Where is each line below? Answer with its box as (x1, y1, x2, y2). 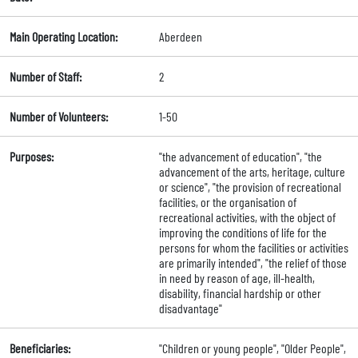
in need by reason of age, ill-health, (158, 270, 315, 286)
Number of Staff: (10, 69, 82, 85)
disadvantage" (158, 300, 222, 316)
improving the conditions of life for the (158, 225, 327, 241)
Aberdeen (158, 29, 202, 45)
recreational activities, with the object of (158, 209, 336, 225)
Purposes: (10, 149, 54, 165)
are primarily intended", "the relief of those (158, 255, 347, 271)
